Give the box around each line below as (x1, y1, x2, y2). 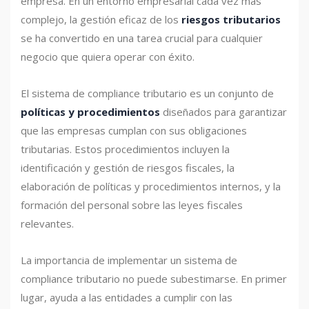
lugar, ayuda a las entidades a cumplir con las (21, 290, 232, 305)
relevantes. (21, 217, 74, 231)
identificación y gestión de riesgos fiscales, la (21, 161, 235, 175)
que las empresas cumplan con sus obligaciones (21, 123, 247, 138)
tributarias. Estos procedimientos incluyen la (21, 142, 230, 157)
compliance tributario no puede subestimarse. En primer (21, 272, 287, 286)
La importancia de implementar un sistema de (21, 253, 237, 268)
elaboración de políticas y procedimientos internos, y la (21, 179, 281, 194)
